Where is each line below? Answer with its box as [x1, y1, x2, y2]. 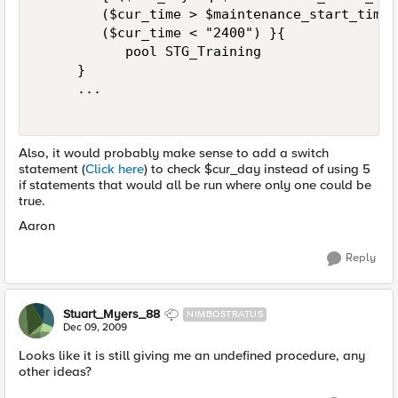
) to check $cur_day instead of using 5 [144, 161, 370, 177]
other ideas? [19, 363, 92, 379]
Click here [85, 161, 144, 177]
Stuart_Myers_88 [63, 306, 160, 322]
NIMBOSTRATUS [187, 308, 263, 320]
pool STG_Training [37, 44, 277, 60]
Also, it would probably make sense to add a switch [19, 145, 329, 161]
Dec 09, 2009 [63, 321, 127, 334]
